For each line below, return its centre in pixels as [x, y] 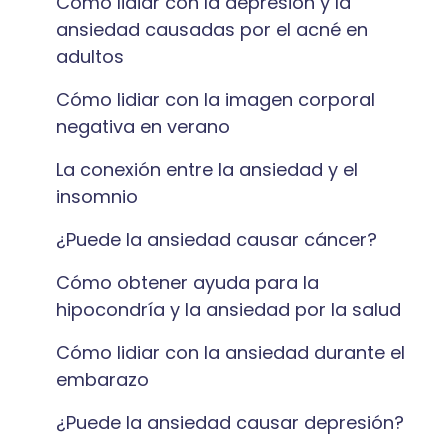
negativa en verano [143, 126]
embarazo [102, 379]
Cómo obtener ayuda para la [187, 282]
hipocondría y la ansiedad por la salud [228, 309]
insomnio [97, 196]
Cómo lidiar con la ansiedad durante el [230, 352]
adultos [90, 56]
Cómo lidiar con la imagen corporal [215, 99]
